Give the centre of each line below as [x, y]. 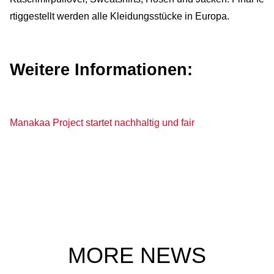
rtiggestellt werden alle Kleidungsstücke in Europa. [120, 16]
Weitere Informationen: [101, 69]
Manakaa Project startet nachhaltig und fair [102, 122]
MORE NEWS [137, 255]
